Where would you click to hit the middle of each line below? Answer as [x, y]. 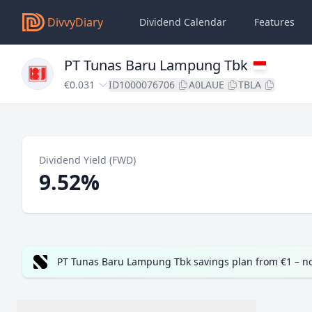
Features [274, 22]
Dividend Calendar [183, 22]
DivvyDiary [75, 22]
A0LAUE [206, 85]
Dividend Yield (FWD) [87, 160]
